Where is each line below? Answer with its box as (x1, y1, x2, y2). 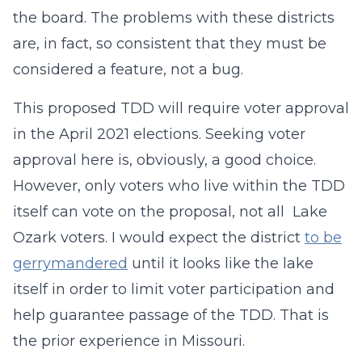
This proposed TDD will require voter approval (13, 99, 349, 117)
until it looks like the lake (128, 255, 314, 272)
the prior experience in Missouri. (13, 332, 245, 350)
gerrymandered (13, 255, 128, 272)
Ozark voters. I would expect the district (13, 229, 305, 246)
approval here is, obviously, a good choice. (13, 151, 316, 169)
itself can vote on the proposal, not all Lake (13, 203, 327, 221)
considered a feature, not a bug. (13, 61, 243, 78)
